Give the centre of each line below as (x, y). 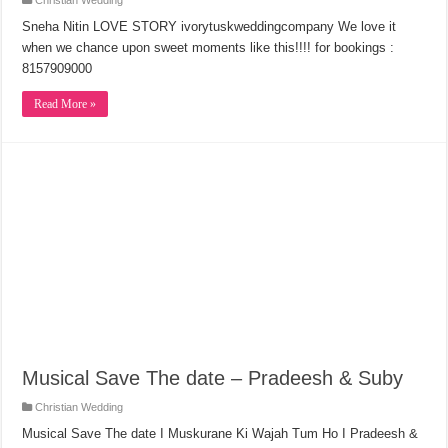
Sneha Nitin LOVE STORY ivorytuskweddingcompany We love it (209, 26)
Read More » (65, 104)
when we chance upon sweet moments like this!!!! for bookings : (208, 47)
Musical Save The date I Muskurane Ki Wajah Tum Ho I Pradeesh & (220, 433)
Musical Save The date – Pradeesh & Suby (213, 377)
